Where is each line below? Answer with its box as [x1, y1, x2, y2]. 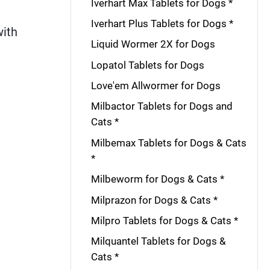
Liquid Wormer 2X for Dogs [90, 38, 215, 51]
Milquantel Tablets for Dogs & [90, 235, 226, 248]
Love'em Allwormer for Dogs [90, 80, 221, 92]
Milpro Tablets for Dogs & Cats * [90, 214, 238, 227]
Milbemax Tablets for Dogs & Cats [90, 136, 246, 149]
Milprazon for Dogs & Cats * [90, 193, 218, 206]
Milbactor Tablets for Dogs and [90, 100, 233, 113]
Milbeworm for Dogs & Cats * [90, 173, 224, 186]
